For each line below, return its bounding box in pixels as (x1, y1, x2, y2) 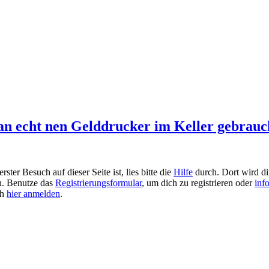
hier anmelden (7, 188, 60, 199)
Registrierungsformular (55, 177, 142, 188)
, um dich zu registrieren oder (142, 177, 255, 188)
